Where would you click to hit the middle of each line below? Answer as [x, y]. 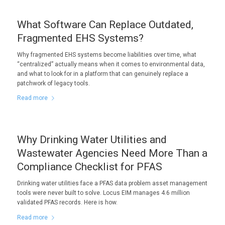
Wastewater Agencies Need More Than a [112, 153]
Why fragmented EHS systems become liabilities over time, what [106, 54]
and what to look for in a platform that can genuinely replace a [102, 74]
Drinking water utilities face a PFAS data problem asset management [112, 184]
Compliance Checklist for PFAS [89, 167]
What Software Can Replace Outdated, [105, 24]
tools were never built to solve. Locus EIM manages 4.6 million [103, 193]
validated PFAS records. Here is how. [67, 203]
